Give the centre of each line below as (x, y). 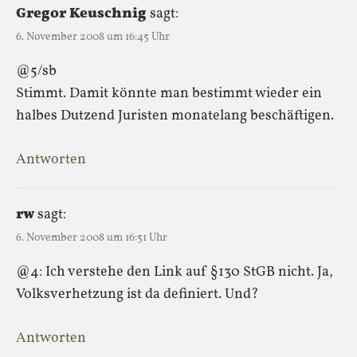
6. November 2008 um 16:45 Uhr (93, 37)
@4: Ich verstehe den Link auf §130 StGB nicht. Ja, (175, 272)
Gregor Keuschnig (81, 14)
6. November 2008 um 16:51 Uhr (92, 237)
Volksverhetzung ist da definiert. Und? (137, 294)
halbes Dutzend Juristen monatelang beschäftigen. (175, 116)
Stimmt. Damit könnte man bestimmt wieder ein (169, 93)
